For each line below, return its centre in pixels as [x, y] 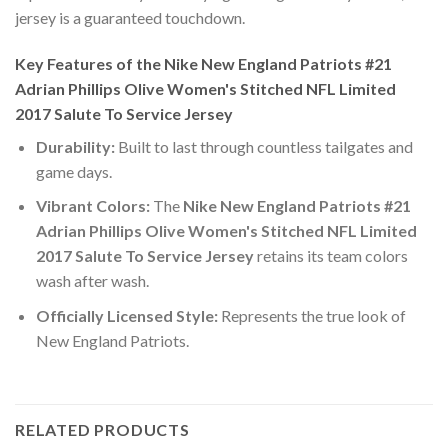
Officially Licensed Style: [126, 315]
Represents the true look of [311, 315]
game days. [73, 171]
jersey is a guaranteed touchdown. [130, 17]
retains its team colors [330, 256]
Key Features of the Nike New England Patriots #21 [203, 63]
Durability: [75, 146]
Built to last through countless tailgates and [263, 146]
